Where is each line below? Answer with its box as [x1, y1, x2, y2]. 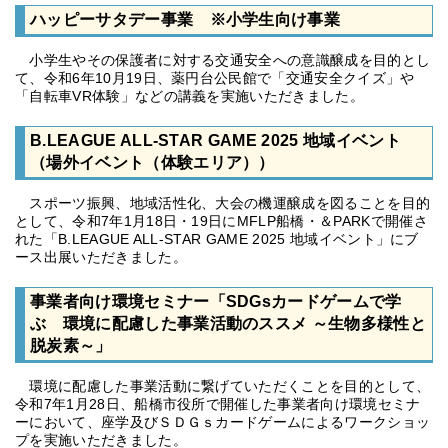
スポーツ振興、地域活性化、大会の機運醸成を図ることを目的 [15, 195, 431, 211]
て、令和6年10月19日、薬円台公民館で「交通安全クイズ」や [15, 70, 415, 86]
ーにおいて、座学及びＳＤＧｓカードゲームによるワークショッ [15, 414, 431, 430]
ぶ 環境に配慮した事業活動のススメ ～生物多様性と [30, 314, 427, 332]
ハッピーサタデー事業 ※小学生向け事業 [30, 10, 341, 28]
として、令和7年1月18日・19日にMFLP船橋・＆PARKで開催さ [15, 213, 428, 229]
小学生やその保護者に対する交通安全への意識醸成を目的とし [15, 52, 431, 68]
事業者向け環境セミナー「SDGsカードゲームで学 [30, 292, 402, 310]
